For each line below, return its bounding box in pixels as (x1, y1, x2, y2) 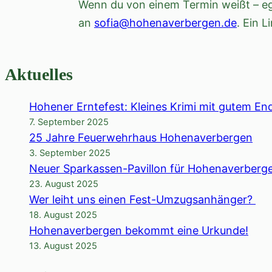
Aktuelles (5, 65, 73, 84)
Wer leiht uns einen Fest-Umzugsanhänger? (29, 193, 256, 206)
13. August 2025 (29, 240, 97, 252)
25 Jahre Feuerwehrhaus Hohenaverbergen (29, 131, 253, 144)
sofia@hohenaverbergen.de (94, 16, 237, 30)
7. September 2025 (29, 117, 109, 128)
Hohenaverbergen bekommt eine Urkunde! (29, 224, 248, 237)
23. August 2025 (29, 178, 98, 190)
